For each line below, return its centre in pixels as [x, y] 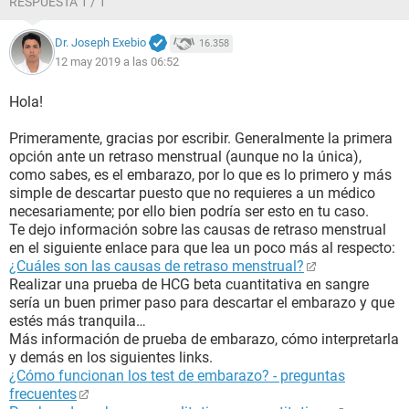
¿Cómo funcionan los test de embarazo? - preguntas [177, 376]
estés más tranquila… [78, 321]
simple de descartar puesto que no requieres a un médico [192, 193]
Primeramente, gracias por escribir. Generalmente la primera [201, 138]
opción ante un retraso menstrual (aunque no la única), [185, 157]
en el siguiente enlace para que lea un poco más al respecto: [202, 248]
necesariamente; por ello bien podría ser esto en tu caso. [189, 211]
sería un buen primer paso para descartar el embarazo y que [202, 303]
